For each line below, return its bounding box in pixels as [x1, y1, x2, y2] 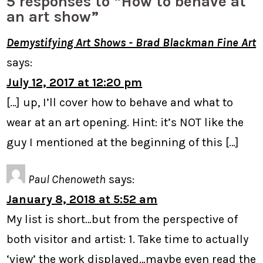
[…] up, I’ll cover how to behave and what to [6, 95, 234, 109]
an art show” [6, 7, 99, 26]
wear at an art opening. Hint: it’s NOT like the [6, 115, 244, 129]
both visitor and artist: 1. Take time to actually [6, 232, 249, 246]
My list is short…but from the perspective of [6, 212, 238, 226]
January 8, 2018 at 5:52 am [6, 192, 158, 206]
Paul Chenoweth [28, 172, 106, 186]
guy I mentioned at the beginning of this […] [6, 135, 240, 149]
